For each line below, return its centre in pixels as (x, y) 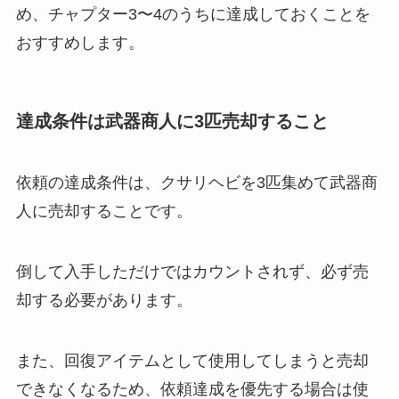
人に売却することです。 (104, 212)
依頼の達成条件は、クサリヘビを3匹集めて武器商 (196, 183)
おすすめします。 (80, 42)
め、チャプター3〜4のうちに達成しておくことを (193, 14)
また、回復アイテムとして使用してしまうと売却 (192, 360)
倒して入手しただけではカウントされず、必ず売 (192, 272)
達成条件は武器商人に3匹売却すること (172, 121)
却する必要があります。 (104, 301)
